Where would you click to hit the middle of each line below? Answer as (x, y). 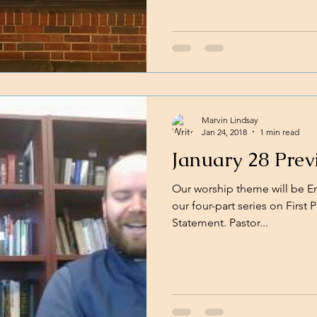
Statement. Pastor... (220, 222)
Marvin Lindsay (230, 120)
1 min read (279, 132)
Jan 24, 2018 (224, 132)
